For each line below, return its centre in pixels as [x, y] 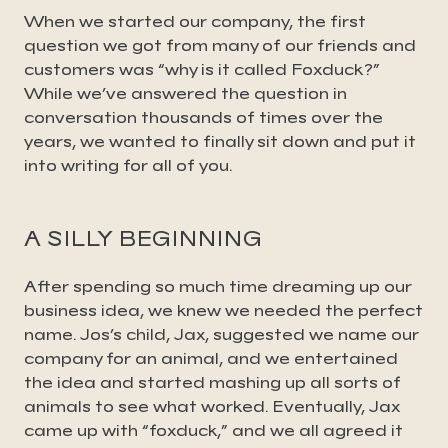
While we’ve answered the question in [185, 93]
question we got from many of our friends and [220, 45]
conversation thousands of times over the [203, 117]
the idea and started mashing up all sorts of [212, 382]
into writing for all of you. [128, 165]
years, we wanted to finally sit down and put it [220, 141]
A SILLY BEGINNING [143, 238]
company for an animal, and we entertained [211, 358]
